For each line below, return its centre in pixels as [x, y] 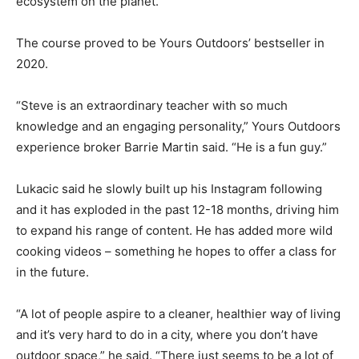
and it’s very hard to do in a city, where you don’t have [167, 335]
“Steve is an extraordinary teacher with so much [152, 106]
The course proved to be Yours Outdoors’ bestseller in [170, 43]
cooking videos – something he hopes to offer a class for [176, 252]
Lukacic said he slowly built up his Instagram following [169, 189]
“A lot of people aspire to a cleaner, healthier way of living [178, 314]
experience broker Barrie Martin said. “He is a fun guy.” [171, 147]
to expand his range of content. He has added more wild [174, 231]
